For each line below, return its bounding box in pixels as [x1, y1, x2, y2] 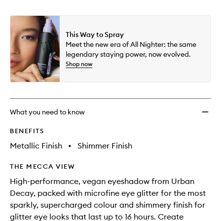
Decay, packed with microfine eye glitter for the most [10, 187, 206, 198]
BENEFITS [10, 126, 44, 135]
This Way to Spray [66, 30, 124, 39]
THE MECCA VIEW [10, 162, 74, 170]
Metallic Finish [10, 140, 62, 150]
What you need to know [10, 107, 85, 116]
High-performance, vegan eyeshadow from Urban [10, 176, 194, 186]
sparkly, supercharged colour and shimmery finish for [10, 199, 205, 210]
